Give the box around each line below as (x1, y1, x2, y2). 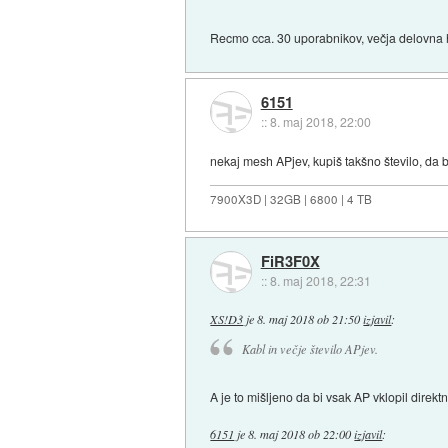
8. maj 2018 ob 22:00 (248, 426, 352, 443)
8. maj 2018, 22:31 (269, 272, 371, 290)
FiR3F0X (260, 250, 320, 273)
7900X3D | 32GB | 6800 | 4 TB (210, 190, 373, 207)
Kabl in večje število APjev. (241, 341, 378, 358)
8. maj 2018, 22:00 (269, 112, 371, 130)
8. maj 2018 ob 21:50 (257, 310, 361, 327)
